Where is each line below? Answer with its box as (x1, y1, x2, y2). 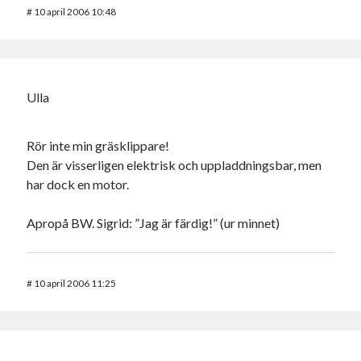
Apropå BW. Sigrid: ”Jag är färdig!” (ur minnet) (27, 215, 280, 231)
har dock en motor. (27, 176, 130, 193)
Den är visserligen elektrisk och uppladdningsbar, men (27, 157, 322, 173)
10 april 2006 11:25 (34, 277, 117, 290)
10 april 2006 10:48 (34, 6, 117, 19)
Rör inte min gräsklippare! (27, 138, 170, 154)
